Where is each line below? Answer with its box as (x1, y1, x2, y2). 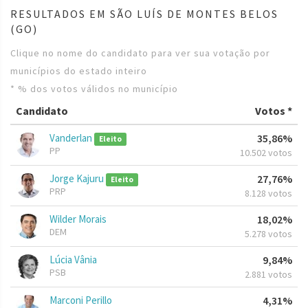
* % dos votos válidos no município (10, 82, 178, 96)
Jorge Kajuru (49, 172, 106, 186)
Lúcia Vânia (49, 253, 97, 267)
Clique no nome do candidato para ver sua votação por (10, 47, 270, 60)
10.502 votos (240, 146, 292, 159)
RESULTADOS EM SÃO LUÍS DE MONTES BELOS (10, 7, 278, 21)
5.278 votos (245, 228, 292, 241)
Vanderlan (49, 131, 94, 145)
